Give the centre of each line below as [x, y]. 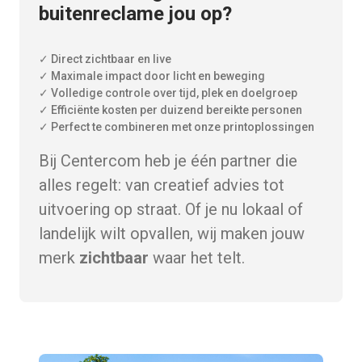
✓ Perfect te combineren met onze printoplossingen [177, 127]
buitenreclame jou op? [135, 13]
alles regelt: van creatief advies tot [162, 185]
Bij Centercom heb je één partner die [168, 161]
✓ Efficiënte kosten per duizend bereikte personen [170, 110]
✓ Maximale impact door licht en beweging [152, 76]
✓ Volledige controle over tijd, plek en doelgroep [168, 93]
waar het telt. [197, 258]
